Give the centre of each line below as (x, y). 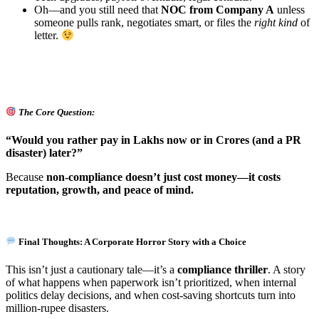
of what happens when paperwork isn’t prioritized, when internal (151, 283)
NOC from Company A (218, 10)
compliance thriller (223, 270)
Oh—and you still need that (98, 10)
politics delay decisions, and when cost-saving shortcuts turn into (151, 296)
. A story (287, 270)
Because (26, 177)
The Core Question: (56, 112)
